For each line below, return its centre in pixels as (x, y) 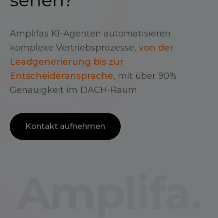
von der (156, 48)
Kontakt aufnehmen (65, 126)
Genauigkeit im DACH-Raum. (74, 90)
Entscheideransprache (62, 76)
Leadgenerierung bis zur (67, 62)
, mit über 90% (145, 76)
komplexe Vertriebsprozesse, (73, 48)
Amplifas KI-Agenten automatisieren (90, 34)
